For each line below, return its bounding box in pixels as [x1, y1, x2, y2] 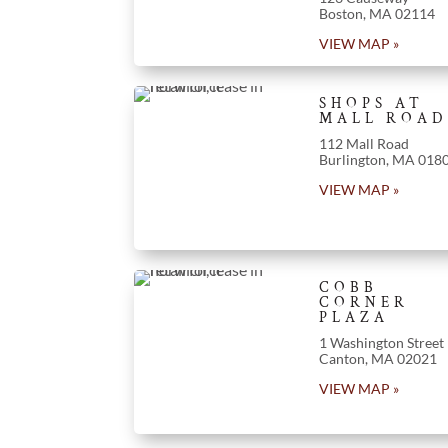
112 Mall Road [318, 134, 409, 152]
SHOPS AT [318, 93, 424, 113]
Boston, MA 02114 [318, 4, 435, 22]
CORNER [318, 292, 409, 312]
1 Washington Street [318, 333, 444, 351]
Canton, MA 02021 [318, 349, 437, 367]
